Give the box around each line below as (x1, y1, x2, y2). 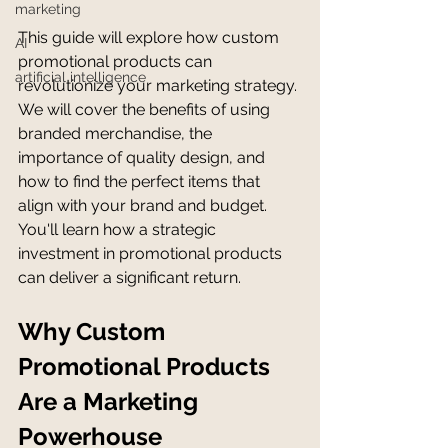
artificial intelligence (15, 69, 146, 85)
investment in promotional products (18, 243, 286, 263)
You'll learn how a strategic (18, 219, 220, 239)
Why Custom (18, 316, 171, 346)
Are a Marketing (18, 386, 204, 416)
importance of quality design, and (18, 147, 269, 167)
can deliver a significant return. (18, 267, 241, 287)
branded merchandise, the (18, 123, 216, 143)
